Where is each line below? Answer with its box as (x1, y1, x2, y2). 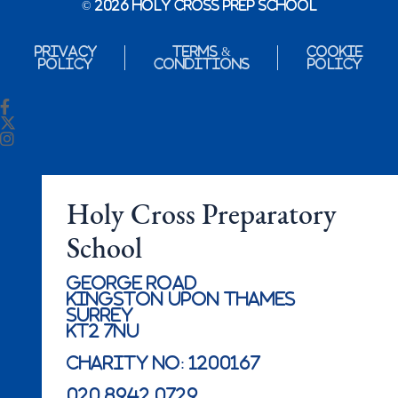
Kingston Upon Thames (67, 291, 295, 307)
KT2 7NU (67, 322, 139, 339)
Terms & (171, 45, 231, 59)
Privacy (34, 45, 97, 59)
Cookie (306, 45, 363, 59)
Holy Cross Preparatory (67, 203, 337, 232)
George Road (67, 275, 197, 291)
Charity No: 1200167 (67, 354, 260, 371)
